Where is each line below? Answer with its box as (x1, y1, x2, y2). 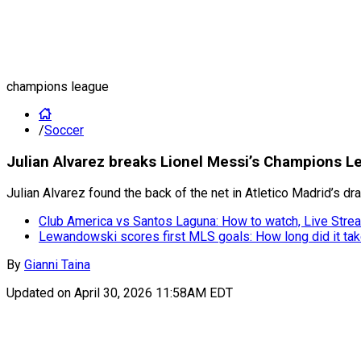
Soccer (44, 122, 84, 138)
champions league (6, 79, 109, 94)
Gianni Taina (24, 257, 90, 273)
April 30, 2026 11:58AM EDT (74, 285, 233, 301)
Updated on (6, 285, 74, 301)
